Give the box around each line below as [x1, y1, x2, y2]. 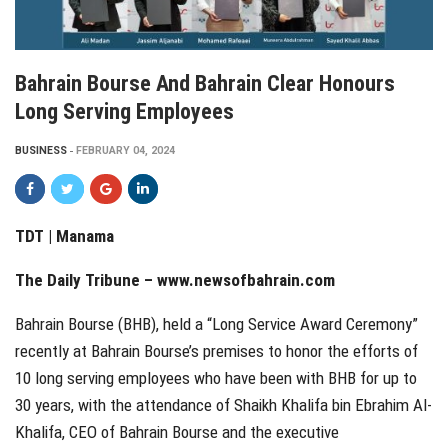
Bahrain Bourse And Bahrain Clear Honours [15, 71, 395, 97]
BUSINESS [15, 144, 67, 158]
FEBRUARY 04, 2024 [76, 144, 175, 158]
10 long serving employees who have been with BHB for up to [15, 368, 417, 389]
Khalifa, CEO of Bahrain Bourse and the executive [15, 422, 339, 443]
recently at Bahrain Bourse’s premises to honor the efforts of [15, 341, 418, 362]
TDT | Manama [15, 226, 330, 247]
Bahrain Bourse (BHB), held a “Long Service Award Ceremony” [15, 314, 418, 335]
